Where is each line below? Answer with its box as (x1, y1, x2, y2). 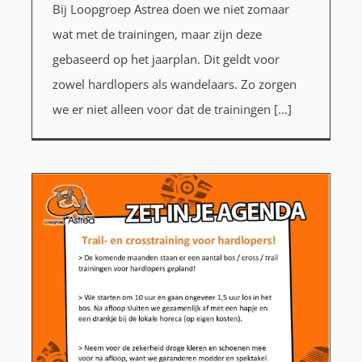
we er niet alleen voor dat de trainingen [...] (52, 101, 292, 118)
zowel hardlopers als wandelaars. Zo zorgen (52, 76, 297, 93)
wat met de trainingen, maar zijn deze (52, 26, 262, 43)
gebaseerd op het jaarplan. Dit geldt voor (52, 51, 280, 68)
